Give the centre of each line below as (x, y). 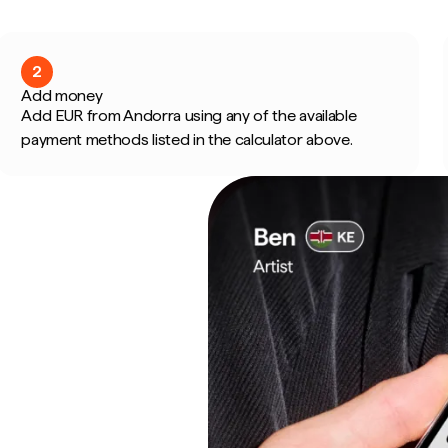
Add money (62, 95)
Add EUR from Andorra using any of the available (189, 115)
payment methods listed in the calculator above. (187, 139)
